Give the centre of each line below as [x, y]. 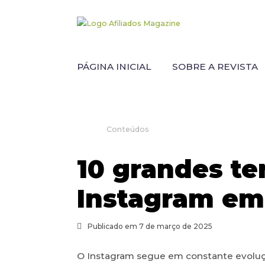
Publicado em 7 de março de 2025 [150, 227]
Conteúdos [127, 130]
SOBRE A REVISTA [215, 67]
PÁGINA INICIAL [114, 67]
